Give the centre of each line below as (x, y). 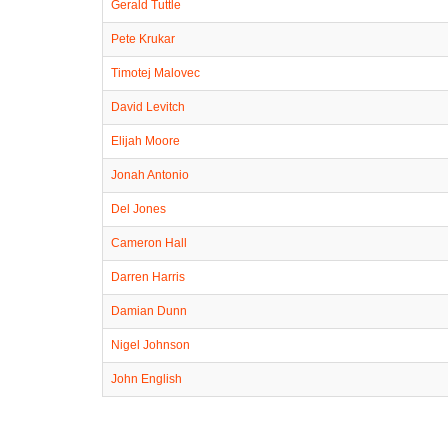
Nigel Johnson (150, 344)
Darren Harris (148, 276)
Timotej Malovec (155, 72)
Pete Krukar (143, 38)
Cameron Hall (149, 242)
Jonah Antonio (150, 174)
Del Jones (138, 208)
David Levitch (148, 106)
